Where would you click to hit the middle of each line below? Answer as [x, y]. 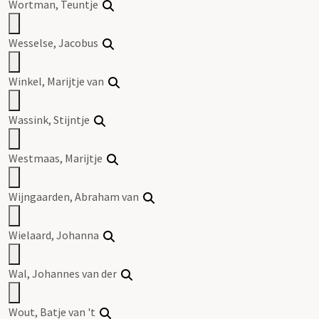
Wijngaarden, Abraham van [76, 196]
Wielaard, [32, 235]
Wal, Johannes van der [65, 273]
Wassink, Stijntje [51, 119]
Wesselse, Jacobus [56, 42]
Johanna [78, 235]
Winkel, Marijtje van [58, 81]
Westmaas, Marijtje [58, 158]
